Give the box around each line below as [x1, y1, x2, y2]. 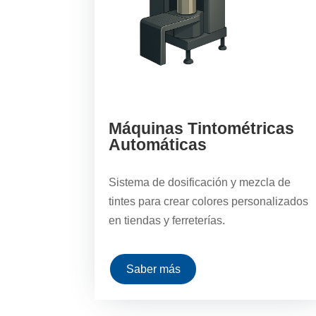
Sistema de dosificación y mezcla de [109, 176, 291, 189]
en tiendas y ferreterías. [109, 214, 226, 227]
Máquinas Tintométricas [109, 119, 295, 138]
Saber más [126, 263, 181, 276]
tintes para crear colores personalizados [109, 195, 309, 208]
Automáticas [109, 135, 207, 154]
